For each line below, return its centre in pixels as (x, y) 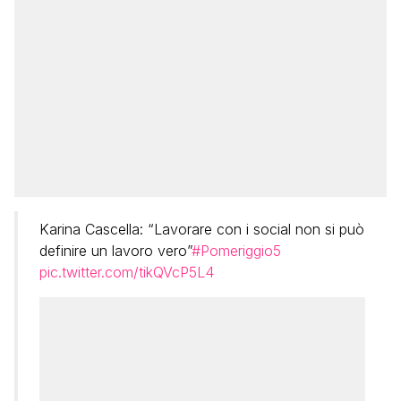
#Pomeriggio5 (236, 251)
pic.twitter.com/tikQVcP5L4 (127, 272)
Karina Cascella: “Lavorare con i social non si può (202, 229)
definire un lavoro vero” (115, 251)
